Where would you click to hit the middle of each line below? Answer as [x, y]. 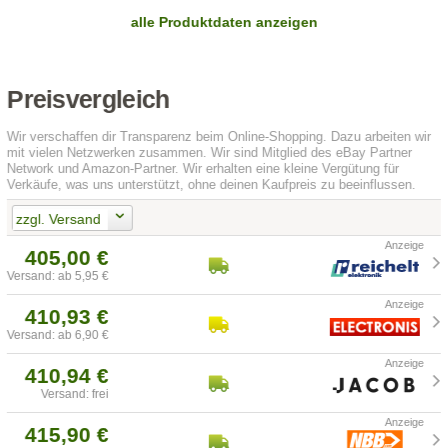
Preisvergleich [88, 100]
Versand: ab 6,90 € [58, 335]
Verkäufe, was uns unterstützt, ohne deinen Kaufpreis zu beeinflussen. [212, 185]
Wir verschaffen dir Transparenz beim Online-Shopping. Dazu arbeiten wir [219, 137]
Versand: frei [75, 394]
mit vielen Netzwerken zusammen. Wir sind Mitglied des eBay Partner [210, 153]
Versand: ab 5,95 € [58, 276]
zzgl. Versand [58, 218]
